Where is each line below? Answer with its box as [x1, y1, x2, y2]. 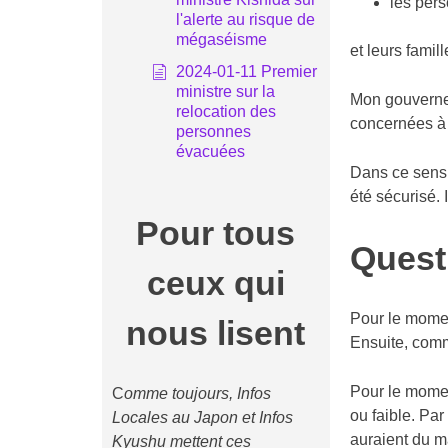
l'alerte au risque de [175, 11, 315, 29]
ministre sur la [175, 83, 275, 101]
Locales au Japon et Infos [111, 408, 293, 426]
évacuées [175, 143, 245, 161]
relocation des [175, 103, 276, 121]
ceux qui [146, 265, 285, 303]
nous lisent [126, 315, 306, 353]
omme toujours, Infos [123, 384, 271, 402]
